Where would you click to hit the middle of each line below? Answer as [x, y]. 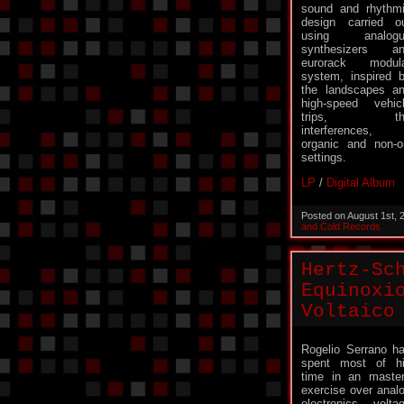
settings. [324, 157]
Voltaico [348, 312]
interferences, [337, 130]
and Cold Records [341, 226]
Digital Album [361, 183]
